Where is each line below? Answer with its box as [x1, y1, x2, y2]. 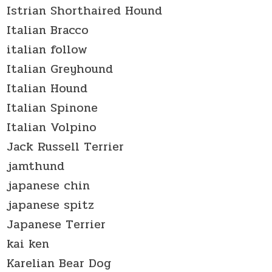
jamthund [7, 156, 65, 175]
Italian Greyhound [7, 59, 114, 78]
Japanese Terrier [7, 214, 106, 234]
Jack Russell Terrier [7, 137, 124, 156]
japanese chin [7, 175, 90, 195]
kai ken [7, 234, 50, 253]
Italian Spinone [7, 98, 98, 117]
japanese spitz [7, 195, 95, 214]
